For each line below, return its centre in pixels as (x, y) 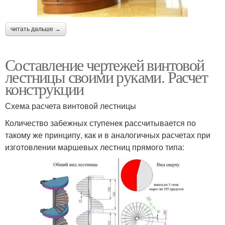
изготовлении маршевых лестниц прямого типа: (95, 147)
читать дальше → (36, 29)
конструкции (44, 88)
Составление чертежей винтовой (105, 64)
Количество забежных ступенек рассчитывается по (100, 123)
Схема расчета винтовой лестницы (71, 105)
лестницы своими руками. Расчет (106, 76)
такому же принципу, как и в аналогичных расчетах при (108, 135)
